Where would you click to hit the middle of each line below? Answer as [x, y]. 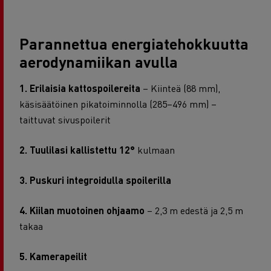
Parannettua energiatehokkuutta [134, 43]
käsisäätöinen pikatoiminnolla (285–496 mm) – [118, 103]
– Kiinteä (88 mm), [180, 88]
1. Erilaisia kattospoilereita [80, 88]
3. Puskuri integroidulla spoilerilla [95, 180]
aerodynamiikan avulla [99, 61]
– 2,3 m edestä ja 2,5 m [194, 210]
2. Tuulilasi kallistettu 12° [77, 149]
